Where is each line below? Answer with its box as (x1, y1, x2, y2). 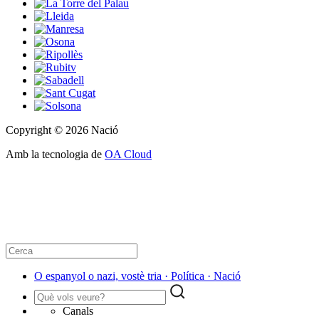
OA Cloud (105, 148, 152, 161)
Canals (63, 305, 93, 318)
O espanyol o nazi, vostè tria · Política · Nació (34, 270, 241, 283)
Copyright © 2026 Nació (6, 124, 118, 137)
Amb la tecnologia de (6, 148, 105, 161)
